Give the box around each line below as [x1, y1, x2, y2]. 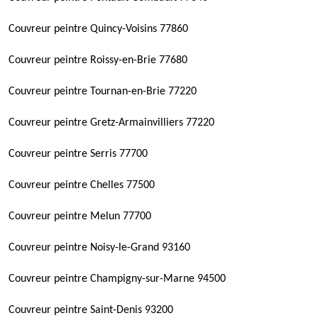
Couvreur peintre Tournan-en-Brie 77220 [9, 86, 197, 97]
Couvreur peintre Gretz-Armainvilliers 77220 [9, 117, 214, 128]
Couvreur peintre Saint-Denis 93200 [9, 305, 173, 316]
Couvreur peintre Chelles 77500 [9, 180, 155, 191]
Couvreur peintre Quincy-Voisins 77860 [9, 23, 188, 35]
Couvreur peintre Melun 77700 [9, 211, 151, 222]
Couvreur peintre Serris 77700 [9, 148, 148, 160]
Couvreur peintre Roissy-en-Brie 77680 [9, 55, 187, 66]
